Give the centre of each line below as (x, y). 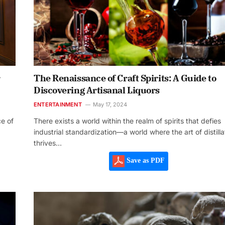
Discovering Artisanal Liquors (97, 90)
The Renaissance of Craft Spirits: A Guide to (125, 78)
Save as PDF (144, 161)
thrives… (48, 143)
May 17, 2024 (110, 104)
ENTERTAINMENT (58, 104)
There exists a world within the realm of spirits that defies (127, 121)
